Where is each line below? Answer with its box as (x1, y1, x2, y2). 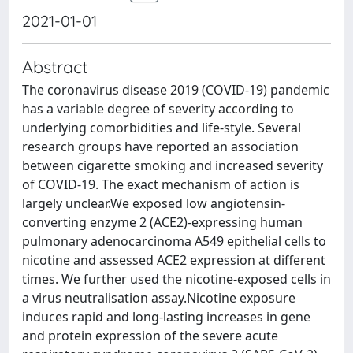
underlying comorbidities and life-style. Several (22, 119, 301, 136)
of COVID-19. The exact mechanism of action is (22, 176, 299, 193)
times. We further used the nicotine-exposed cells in (22, 270, 331, 288)
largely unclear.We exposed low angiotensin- (22, 195, 285, 212)
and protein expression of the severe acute (22, 327, 278, 344)
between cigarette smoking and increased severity (22, 157, 323, 174)
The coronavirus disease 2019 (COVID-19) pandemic (22, 81, 329, 98)
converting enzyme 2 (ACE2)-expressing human (22, 214, 303, 231)
